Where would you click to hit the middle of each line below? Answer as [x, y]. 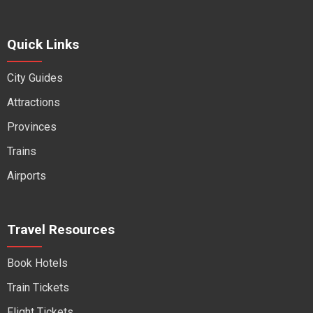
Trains [22, 151]
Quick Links [43, 44]
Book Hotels [37, 263]
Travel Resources [61, 230]
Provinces [32, 127]
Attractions [34, 102]
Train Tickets [38, 287]
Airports [27, 176]
